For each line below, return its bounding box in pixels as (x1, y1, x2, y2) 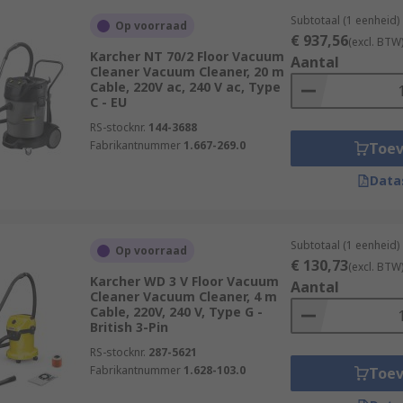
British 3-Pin (89, 318, 168, 336)
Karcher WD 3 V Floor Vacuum (89, 273, 279, 290)
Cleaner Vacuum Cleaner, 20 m (89, 63, 284, 80)
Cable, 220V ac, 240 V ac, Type (89, 78, 281, 95)
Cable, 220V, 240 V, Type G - (89, 303, 263, 320)
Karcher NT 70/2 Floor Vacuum (89, 48, 284, 65)
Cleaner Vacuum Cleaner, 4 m (89, 288, 277, 305)
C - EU (89, 94, 127, 111)
